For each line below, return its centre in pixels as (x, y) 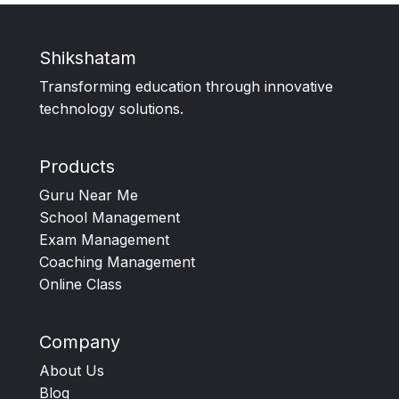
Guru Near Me (89, 195)
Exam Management (104, 240)
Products (77, 167)
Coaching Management (117, 262)
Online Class (81, 285)
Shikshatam (88, 58)
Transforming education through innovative (186, 87)
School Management (110, 218)
